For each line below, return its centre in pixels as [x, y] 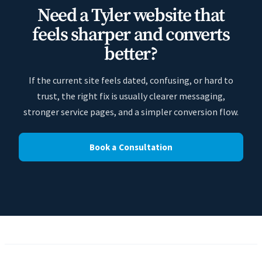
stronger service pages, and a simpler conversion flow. [131, 112]
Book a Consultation [131, 147]
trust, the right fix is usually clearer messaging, [131, 96]
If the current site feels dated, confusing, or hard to [131, 80]
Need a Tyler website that [131, 16]
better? [131, 54]
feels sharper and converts [131, 35]
